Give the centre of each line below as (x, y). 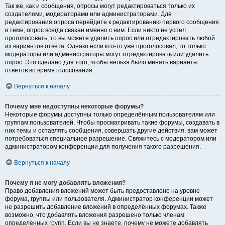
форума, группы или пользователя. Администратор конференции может (109, 199)
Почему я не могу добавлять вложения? (65, 183)
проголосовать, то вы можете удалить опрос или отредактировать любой (110, 38)
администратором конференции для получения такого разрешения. (103, 147)
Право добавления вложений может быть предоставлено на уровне (102, 191)
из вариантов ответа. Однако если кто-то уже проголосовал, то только (105, 46)
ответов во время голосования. (49, 71)
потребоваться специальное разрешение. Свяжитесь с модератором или (111, 139)
